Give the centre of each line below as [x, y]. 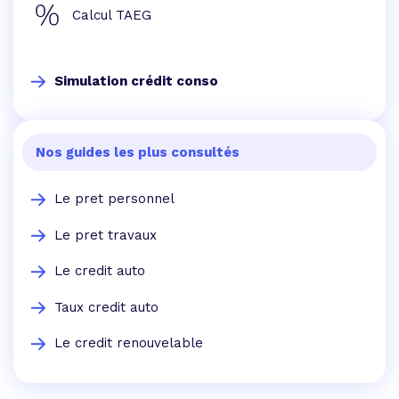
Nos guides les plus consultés [138, 153]
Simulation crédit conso [136, 81]
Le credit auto [100, 271]
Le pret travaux [106, 235]
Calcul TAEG [112, 15]
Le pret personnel [114, 199]
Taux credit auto [106, 307]
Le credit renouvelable [129, 343]
